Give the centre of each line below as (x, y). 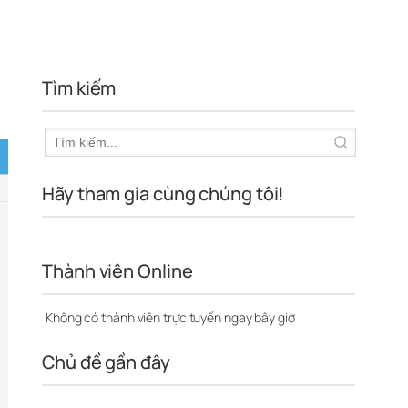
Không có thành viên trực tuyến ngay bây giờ (169, 317)
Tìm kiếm (79, 87)
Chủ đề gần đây (106, 362)
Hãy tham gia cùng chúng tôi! (163, 193)
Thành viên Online (117, 270)
